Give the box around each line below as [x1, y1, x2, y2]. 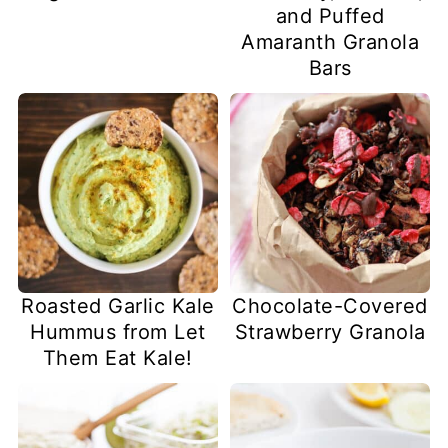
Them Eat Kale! [42, 346, 193, 371]
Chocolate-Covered [232, 294, 428, 319]
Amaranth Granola [241, 29, 420, 54]
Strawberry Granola [234, 320, 426, 345]
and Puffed [275, 3, 385, 28]
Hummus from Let [30, 320, 206, 345]
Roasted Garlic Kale [21, 294, 215, 319]
